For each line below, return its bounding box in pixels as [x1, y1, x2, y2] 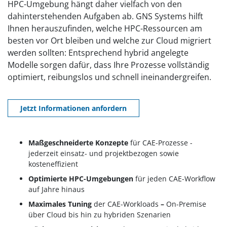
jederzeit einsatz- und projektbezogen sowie [28, 148, 179, 158]
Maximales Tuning [28, 199, 94, 209]
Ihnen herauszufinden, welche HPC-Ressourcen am [8, 23, 202, 34]
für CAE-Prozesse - [130, 138, 193, 147]
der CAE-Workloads [94, 199, 159, 209]
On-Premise [166, 199, 206, 209]
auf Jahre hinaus [28, 184, 85, 194]
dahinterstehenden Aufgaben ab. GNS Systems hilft [8, 11, 203, 22]
